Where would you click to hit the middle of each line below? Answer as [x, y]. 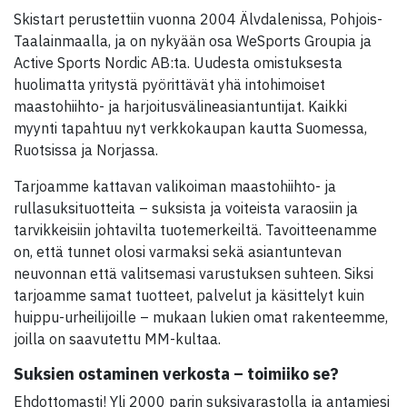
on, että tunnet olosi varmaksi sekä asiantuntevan [178, 252]
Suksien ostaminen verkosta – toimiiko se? [176, 374]
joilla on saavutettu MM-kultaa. [117, 339]
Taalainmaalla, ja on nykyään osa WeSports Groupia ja [193, 41]
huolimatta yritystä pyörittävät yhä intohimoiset [169, 84]
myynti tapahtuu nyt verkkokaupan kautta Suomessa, [190, 128]
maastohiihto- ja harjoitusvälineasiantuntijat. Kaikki [180, 106]
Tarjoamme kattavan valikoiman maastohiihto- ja [175, 186]
